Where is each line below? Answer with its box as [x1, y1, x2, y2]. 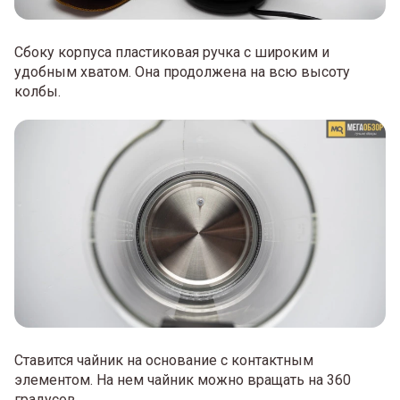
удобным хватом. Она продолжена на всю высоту [14, 62, 350, 80]
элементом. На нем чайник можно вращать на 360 [14, 371, 351, 389]
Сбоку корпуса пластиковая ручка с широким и [14, 43, 329, 61]
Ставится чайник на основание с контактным [14, 352, 313, 370]
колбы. [14, 82, 61, 100]
